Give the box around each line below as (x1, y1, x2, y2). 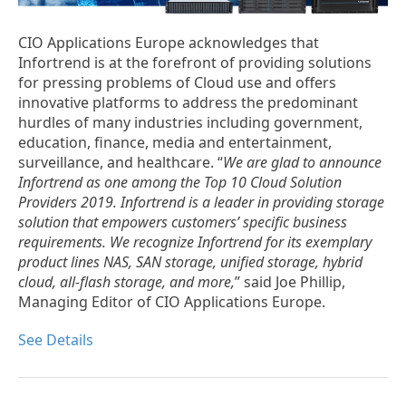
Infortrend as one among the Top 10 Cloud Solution (18, 172, 342, 193)
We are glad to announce (223, 152, 382, 173)
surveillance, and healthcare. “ (18, 152, 223, 173)
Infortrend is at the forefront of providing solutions (18, 53, 372, 73)
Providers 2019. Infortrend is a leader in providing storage (18, 192, 384, 213)
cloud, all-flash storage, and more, (18, 272, 235, 293)
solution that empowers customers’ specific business (18, 212, 347, 233)
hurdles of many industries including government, (18, 112, 362, 133)
